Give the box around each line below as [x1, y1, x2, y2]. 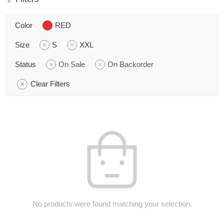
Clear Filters [30, 79, 70, 88]
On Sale [58, 60, 85, 68]
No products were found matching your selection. [32, 199, 192, 208]
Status [15, 60, 36, 68]
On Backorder [107, 60, 153, 68]
